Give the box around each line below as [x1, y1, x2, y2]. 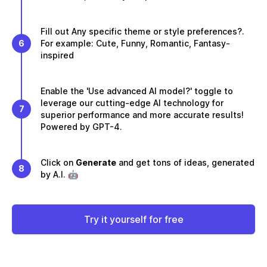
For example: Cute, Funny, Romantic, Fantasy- [41, 38, 230, 48]
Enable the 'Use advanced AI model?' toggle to [41, 86, 233, 96]
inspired [41, 50, 74, 60]
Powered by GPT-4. [41, 122, 122, 132]
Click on [41, 157, 76, 167]
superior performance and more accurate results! [41, 110, 244, 120]
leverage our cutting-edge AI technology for [41, 98, 223, 108]
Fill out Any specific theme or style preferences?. [41, 26, 244, 36]
